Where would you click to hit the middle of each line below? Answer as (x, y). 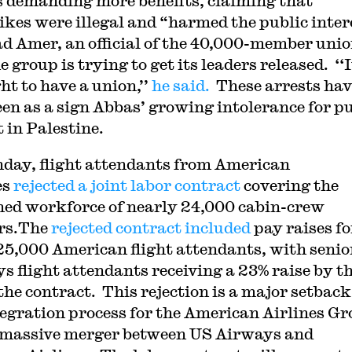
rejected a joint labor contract (126, 185)
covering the (289, 185)
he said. (180, 85)
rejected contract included (152, 227)
